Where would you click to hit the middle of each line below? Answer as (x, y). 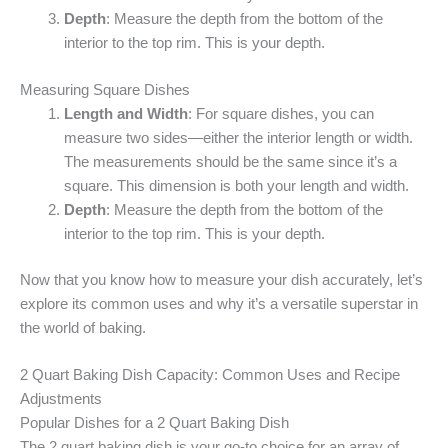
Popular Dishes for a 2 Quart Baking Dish (154, 423)
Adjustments (61, 399)
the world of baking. (83, 327)
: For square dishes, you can (280, 114)
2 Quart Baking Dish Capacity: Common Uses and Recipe (210, 375)
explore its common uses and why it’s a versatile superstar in (219, 303)
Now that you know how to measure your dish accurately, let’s (221, 279)
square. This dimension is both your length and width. (236, 186)
